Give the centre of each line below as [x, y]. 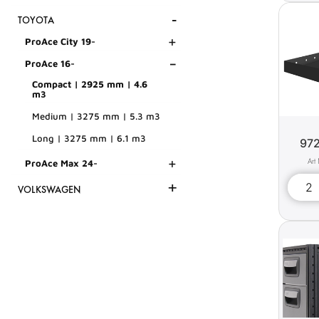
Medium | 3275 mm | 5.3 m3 [96, 116]
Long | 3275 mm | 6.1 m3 [89, 138]
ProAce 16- [50, 64]
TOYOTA [36, 21]
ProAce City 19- [60, 42]
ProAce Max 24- [61, 163]
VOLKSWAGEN [49, 190]
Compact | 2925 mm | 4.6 [90, 84]
